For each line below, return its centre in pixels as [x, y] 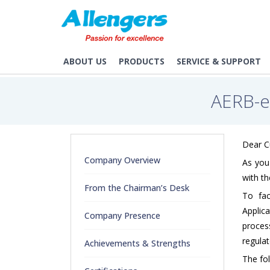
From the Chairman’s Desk [137, 187]
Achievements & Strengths [137, 243]
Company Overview [122, 160]
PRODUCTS [142, 61]
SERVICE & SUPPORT [219, 61]
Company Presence [122, 215]
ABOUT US [85, 61]
